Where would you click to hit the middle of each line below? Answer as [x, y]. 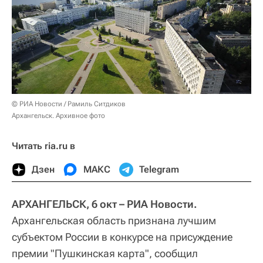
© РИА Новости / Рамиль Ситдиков [69, 104]
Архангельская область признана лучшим [114, 220]
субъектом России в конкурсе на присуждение [122, 237]
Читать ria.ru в [43, 146]
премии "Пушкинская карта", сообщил [105, 253]
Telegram [159, 169]
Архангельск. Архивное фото [58, 115]
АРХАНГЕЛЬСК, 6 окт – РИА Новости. [104, 204]
